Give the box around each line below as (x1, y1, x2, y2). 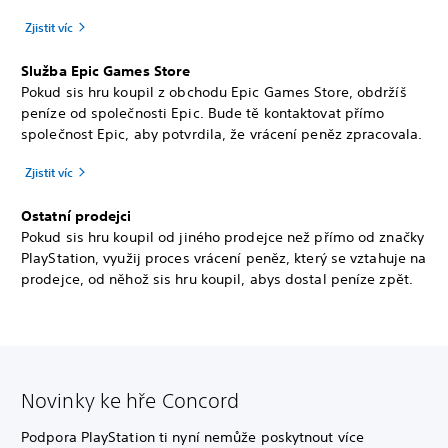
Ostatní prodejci (21, 207, 132, 225)
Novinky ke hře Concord (21, 389, 240, 412)
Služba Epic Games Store (21, 62, 191, 80)
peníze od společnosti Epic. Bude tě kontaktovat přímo (21, 104, 385, 122)
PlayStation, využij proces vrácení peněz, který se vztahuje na (21, 249, 427, 267)
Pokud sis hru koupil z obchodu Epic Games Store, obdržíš (21, 83, 407, 101)
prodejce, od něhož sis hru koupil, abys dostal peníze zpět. (21, 270, 413, 288)
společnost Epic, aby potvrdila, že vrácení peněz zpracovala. (21, 125, 423, 143)
